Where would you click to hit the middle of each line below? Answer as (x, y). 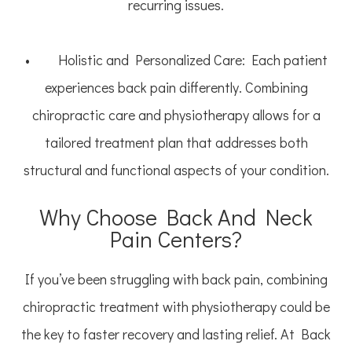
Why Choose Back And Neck (176, 217)
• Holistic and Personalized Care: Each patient (176, 60)
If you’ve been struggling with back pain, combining (176, 279)
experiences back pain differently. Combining (176, 88)
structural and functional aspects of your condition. (176, 170)
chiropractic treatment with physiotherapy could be (176, 307)
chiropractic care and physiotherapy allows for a (176, 115)
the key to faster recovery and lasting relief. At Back (176, 334)
